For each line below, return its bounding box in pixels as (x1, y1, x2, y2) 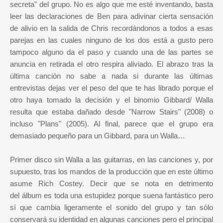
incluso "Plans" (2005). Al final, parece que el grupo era (10, 119, 213, 128)
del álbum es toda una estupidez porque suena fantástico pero (10, 191, 213, 200)
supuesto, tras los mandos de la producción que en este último (10, 167, 213, 176)
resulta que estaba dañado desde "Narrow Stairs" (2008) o (10, 107, 213, 116)
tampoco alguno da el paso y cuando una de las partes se (10, 47, 213, 56)
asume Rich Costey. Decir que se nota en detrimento (10, 179, 213, 188)
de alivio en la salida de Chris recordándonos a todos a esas (10, 23, 213, 32)
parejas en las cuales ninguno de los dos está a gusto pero (10, 35, 213, 44)
